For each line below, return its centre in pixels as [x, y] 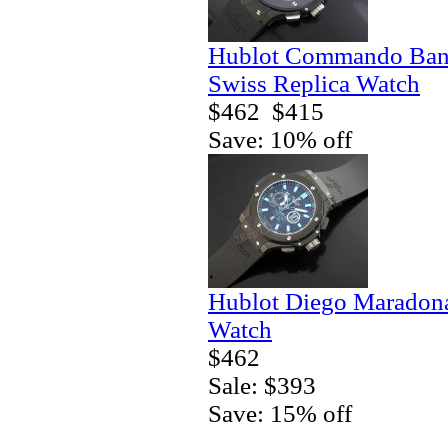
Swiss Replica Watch [314, 83]
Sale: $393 [262, 385]
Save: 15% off [280, 413]
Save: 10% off [280, 139]
